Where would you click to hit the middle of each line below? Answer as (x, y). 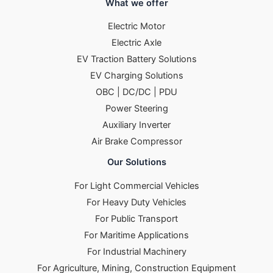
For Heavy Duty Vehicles (136, 202)
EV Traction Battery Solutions (136, 59)
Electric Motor (136, 27)
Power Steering (136, 109)
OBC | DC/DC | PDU (136, 92)
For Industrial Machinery (136, 252)
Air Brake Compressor (136, 142)
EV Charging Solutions (136, 76)
